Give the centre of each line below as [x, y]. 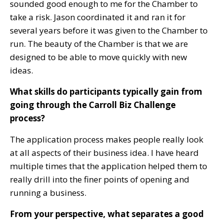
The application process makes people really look [107, 139]
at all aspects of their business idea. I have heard [104, 152]
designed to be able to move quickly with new [98, 57]
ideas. [21, 70]
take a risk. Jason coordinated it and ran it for [98, 17]
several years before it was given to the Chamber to [109, 30]
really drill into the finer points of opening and [100, 179]
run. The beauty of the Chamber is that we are [99, 43]
